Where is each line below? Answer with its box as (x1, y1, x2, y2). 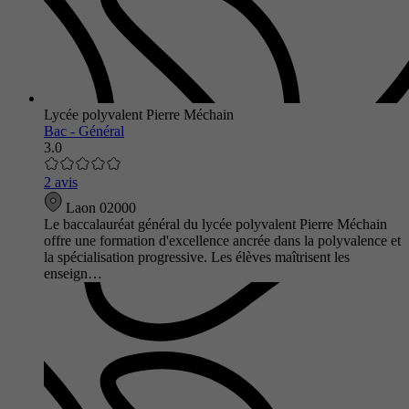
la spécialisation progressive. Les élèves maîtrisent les (44, 248, 350, 265)
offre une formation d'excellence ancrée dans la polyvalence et (44, 232, 401, 248)
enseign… (44, 265, 102, 281)
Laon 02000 (62, 199, 136, 215)
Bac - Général (44, 122, 124, 139)
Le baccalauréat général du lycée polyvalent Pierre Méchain (44, 215, 387, 232)
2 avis (44, 173, 78, 190)
